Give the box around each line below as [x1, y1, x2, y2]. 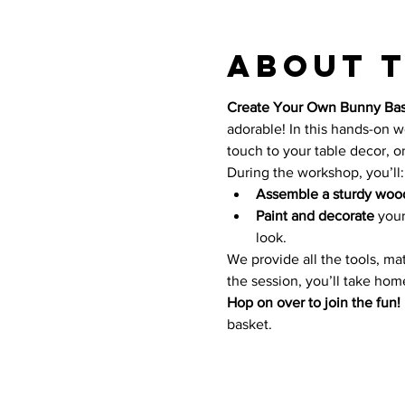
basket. [226, 316, 276, 333]
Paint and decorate [255, 208, 374, 224]
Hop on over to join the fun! [226, 295, 400, 311]
